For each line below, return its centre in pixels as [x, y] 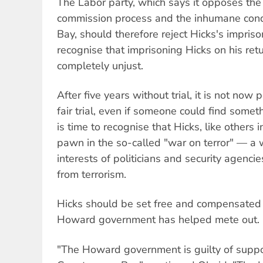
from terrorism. [92, 175]
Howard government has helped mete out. [158, 220]
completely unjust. [100, 65]
